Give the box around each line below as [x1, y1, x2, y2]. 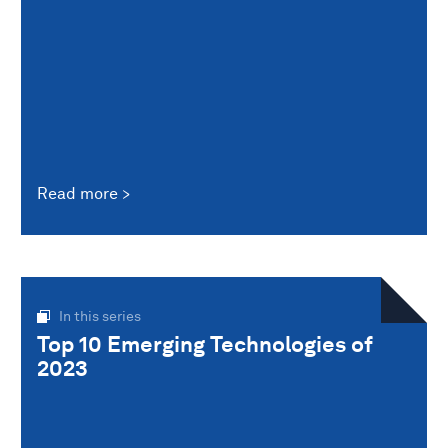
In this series [59, 308, 141, 325]
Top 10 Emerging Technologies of [37, 331, 373, 358]
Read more [37, 184, 118, 204]
